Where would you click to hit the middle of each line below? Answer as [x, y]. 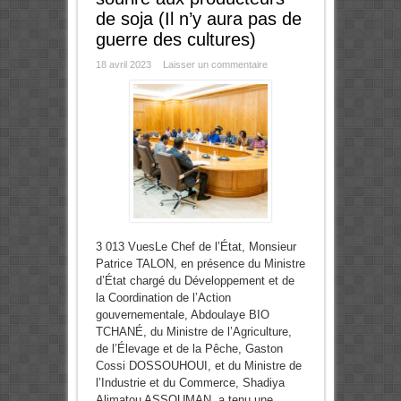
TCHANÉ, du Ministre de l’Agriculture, [193, 332]
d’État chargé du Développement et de [195, 281]
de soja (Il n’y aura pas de [198, 19]
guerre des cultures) [175, 40]
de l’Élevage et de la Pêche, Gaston [189, 349]
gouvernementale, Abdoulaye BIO [182, 315]
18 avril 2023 [123, 65]
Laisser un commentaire [215, 65]
